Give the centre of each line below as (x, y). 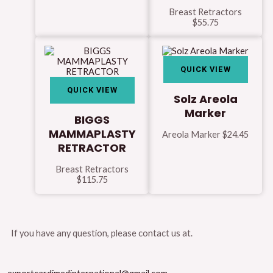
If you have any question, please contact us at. (102, 233)
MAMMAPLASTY (92, 133)
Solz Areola (205, 99)
